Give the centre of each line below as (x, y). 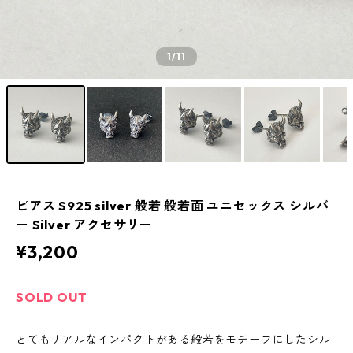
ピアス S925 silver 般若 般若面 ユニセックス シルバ (173, 206)
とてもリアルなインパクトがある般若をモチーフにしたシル (173, 340)
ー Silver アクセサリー (84, 225)
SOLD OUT (52, 297)
